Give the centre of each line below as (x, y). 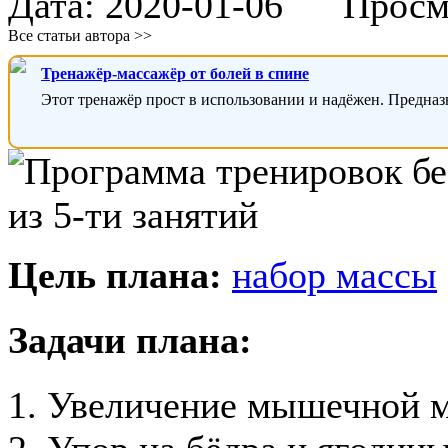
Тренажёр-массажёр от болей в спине (175, 73)
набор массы (334, 274)
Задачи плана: (130, 340)
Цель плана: (115, 274)
